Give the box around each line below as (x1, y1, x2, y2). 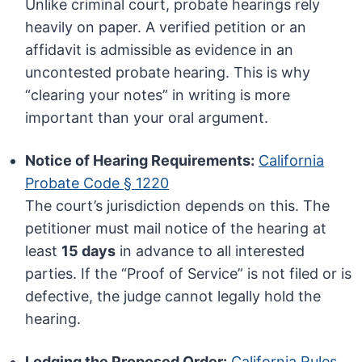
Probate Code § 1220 (25, 175, 170, 192)
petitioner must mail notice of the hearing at (25, 220, 327, 238)
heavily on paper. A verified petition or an (25, 19, 307, 36)
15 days (61, 242, 116, 260)
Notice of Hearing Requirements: (25, 152, 255, 170)
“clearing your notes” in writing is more (25, 86, 291, 104)
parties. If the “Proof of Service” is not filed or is (25, 265, 352, 283)
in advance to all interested (116, 242, 305, 260)
